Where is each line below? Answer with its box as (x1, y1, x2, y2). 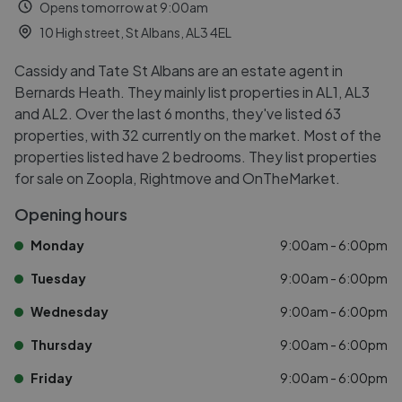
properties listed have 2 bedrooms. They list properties (14, 147, 377, 166)
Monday (31, 237, 84, 253)
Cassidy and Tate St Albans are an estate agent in (14, 61, 343, 80)
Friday (31, 370, 73, 386)
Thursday (31, 336, 92, 353)
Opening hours (14, 204, 127, 224)
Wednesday (31, 303, 109, 319)
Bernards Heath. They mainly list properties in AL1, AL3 (14, 83, 370, 101)
